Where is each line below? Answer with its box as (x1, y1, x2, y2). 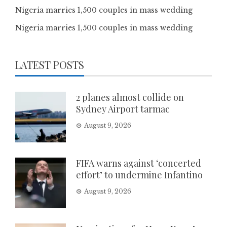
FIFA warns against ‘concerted (76, 157, 201, 169)
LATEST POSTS (15, 57, 84, 71)
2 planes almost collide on (76, 91, 184, 103)
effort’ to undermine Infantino (76, 168, 203, 181)
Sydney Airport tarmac (76, 102, 170, 115)
